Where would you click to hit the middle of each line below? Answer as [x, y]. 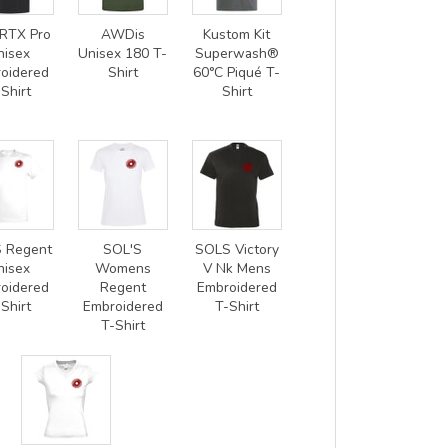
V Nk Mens [236, 268]
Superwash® [236, 53]
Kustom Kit [236, 34]
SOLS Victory [236, 249]
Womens [122, 268]
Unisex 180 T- [122, 53]
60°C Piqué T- [236, 72]
